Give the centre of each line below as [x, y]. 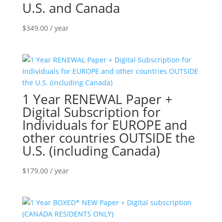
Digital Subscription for [91, 112]
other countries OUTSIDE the [109, 138]
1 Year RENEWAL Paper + [97, 99]
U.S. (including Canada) [91, 151]
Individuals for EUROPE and [105, 125]
